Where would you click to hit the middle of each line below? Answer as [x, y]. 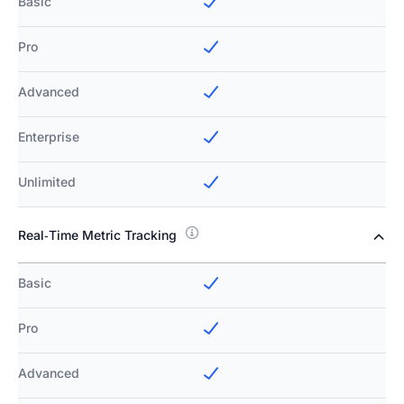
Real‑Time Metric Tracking [97, 235]
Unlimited [47, 182]
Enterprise [49, 137]
